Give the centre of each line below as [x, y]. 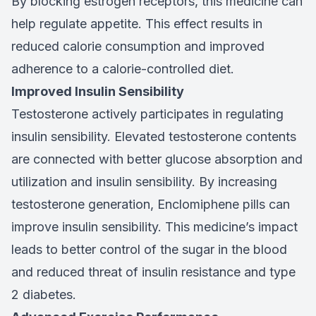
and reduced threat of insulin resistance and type [153, 272]
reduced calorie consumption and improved [138, 47]
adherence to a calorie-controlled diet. [123, 69]
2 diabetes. [44, 295]
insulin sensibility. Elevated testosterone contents [154, 137]
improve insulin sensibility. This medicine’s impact [154, 227]
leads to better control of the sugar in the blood [149, 250]
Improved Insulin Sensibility [98, 92]
